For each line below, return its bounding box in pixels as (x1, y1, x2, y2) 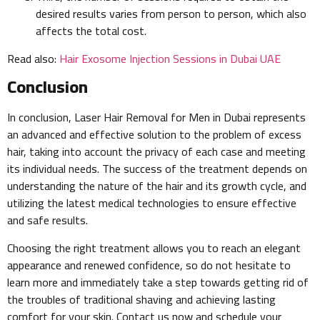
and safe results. (7, 209, 88, 231)
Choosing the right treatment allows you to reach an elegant (7, 236, 301, 259)
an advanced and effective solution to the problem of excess (7, 124, 301, 146)
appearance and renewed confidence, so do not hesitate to (7, 254, 291, 276)
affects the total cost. (36, 20, 146, 42)
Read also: (7, 47, 59, 69)
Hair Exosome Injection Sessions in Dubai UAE (59, 47, 281, 69)
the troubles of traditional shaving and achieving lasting (7, 288, 276, 310)
